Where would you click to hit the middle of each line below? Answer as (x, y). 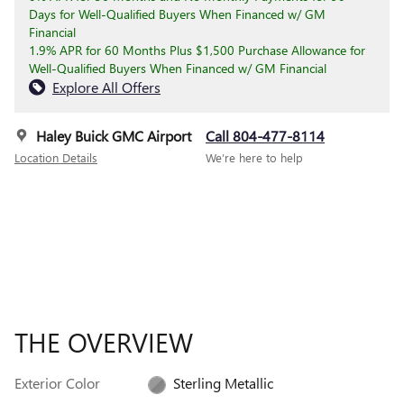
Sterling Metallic (223, 383)
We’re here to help (254, 157)
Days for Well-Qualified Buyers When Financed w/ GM (177, 14)
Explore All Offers (106, 87)
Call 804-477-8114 (265, 136)
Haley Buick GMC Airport (114, 136)
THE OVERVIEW (104, 342)
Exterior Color (57, 383)
